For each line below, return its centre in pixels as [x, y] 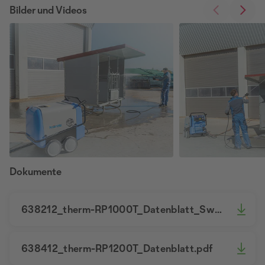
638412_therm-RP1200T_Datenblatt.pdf [117, 248]
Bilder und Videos [48, 10]
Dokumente [35, 172]
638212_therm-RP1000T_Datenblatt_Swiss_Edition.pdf [218, 209]
